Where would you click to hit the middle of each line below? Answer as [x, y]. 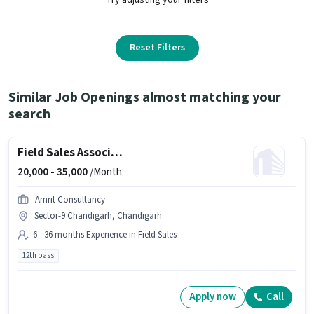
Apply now [213, 297]
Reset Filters [157, 47]
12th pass [38, 255]
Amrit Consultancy [70, 199]
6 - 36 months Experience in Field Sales [105, 234]
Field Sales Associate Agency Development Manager [117, 152]
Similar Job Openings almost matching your [145, 97]
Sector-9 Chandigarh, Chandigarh [98, 216]
